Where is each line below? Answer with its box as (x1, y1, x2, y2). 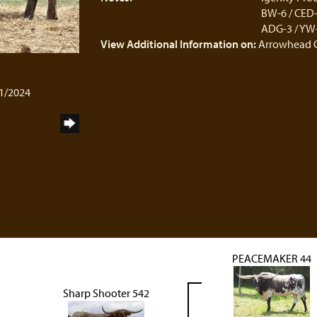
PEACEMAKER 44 (232, 250, 311, 265)
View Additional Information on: (100, 37, 256, 51)
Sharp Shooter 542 (62, 285, 149, 300)
